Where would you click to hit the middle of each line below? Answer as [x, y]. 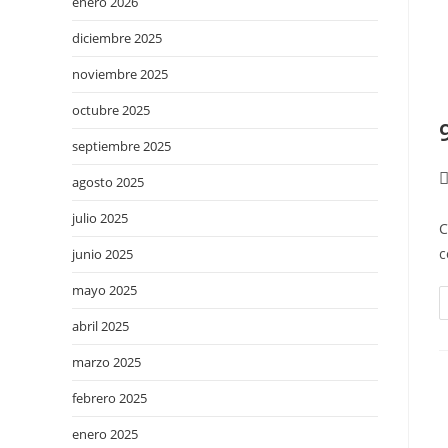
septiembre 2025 [121, 146]
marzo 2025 [106, 362]
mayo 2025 [104, 290]
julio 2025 [100, 218]
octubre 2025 [111, 110]
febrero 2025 [109, 398]
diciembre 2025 [117, 38]
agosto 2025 [108, 182]
